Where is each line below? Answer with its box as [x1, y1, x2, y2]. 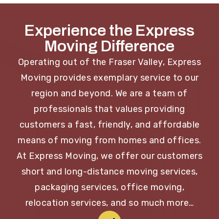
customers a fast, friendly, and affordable [19, 119, 200, 130]
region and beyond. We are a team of [31, 88, 188, 99]
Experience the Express [24, 22, 195, 39]
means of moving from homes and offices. [18, 134, 201, 146]
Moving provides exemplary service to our [20, 72, 199, 83]
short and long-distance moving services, [21, 166, 198, 177]
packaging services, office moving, [35, 181, 184, 193]
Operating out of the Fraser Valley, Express [18, 56, 201, 67]
